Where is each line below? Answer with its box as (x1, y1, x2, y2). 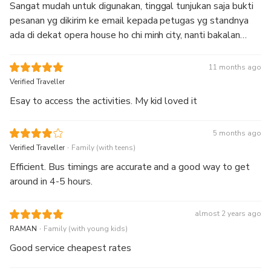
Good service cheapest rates (10, 241, 131, 255)
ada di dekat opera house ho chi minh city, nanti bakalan (10, 28, 241, 42)
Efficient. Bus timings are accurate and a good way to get (10, 160, 250, 174)
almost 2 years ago (194, 209, 261, 219)
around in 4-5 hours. (10, 175, 93, 189)
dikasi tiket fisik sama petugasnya (10, 43, 152, 57)
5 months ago (212, 128, 261, 139)
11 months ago (208, 62, 261, 73)
